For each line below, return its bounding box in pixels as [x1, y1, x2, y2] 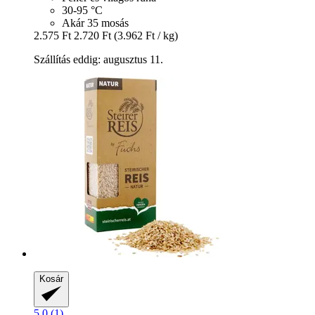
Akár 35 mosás [62, 16, 129, 29]
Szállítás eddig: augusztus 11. [34, 53, 163, 65]
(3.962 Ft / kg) [114, 29, 178, 41]
